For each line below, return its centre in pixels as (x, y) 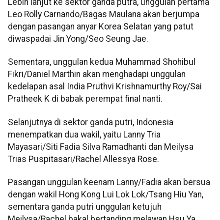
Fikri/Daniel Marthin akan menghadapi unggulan (97, 74)
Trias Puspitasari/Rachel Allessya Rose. (83, 159)
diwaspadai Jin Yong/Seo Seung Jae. (78, 39)
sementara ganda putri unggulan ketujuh (85, 207)
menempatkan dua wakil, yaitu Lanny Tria (84, 134)
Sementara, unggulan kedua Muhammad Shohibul (102, 62)
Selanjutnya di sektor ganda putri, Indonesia (91, 122)
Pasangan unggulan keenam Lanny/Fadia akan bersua (109, 182)
